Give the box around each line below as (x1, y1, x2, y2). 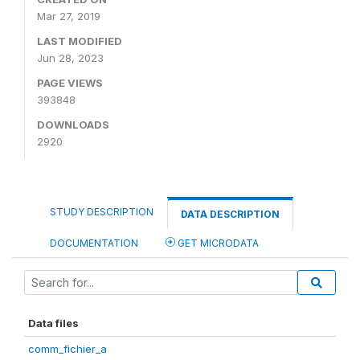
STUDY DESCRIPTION (50, 206, 153, 218)
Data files (28, 317, 79, 329)
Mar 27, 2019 (37, 10, 100, 22)
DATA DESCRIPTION (181, 208, 280, 220)
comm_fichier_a (28, 342, 107, 355)
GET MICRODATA (175, 237, 259, 249)
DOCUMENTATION (50, 237, 138, 249)
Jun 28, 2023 (37, 51, 104, 64)
